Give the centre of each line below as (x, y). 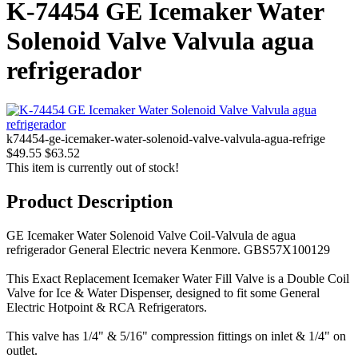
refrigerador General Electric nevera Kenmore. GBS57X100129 (168, 249)
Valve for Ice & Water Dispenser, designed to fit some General (163, 292)
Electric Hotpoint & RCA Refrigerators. (107, 307)
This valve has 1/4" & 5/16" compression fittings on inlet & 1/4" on (176, 336)
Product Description (89, 201)
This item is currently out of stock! (93, 167)
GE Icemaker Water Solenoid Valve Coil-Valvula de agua (151, 235)
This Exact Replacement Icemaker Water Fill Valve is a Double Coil (178, 278)
